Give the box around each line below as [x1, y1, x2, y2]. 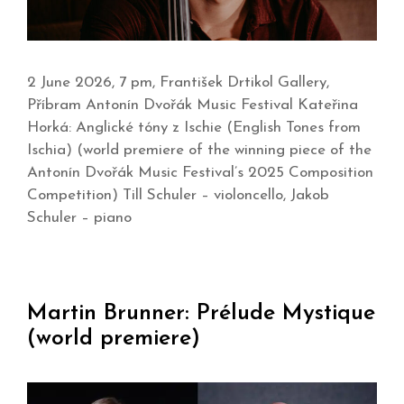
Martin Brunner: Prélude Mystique [27, 301, 375, 325]
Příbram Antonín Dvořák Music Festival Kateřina [27, 96, 358, 113]
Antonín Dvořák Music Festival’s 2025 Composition [27, 164, 373, 180]
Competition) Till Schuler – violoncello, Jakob [27, 187, 329, 203]
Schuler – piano [27, 209, 132, 225]
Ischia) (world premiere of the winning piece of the [27, 142, 372, 158]
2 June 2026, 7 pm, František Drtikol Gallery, [27, 74, 329, 90]
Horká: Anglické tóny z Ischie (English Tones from [27, 119, 361, 135]
